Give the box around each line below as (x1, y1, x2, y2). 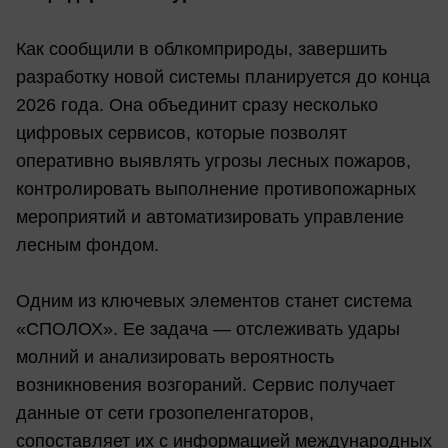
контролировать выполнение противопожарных (16, 178, 416, 199)
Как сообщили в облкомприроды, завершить (16, 38, 387, 59)
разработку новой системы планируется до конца (16, 66, 430, 87)
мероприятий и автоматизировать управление (16, 206, 404, 227)
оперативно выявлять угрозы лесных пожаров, (16, 150, 411, 171)
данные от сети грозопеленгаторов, (16, 402, 314, 423)
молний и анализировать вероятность (16, 346, 334, 367)
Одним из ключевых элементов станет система (16, 290, 412, 311)
